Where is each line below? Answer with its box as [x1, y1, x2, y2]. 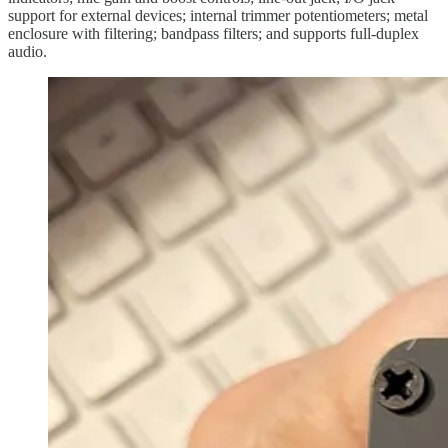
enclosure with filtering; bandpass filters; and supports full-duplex [8, 24, 419, 42]
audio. [8, 42, 47, 60]
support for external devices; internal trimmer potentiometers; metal [8, 6, 428, 24]
